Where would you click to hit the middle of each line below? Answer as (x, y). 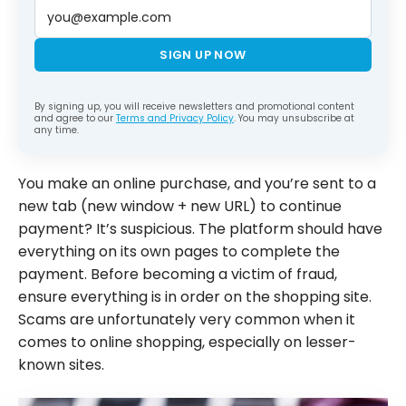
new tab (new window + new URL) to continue (180, 207)
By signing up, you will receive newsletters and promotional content (194, 107)
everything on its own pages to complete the (179, 252)
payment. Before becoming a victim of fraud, (178, 275)
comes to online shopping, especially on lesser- (187, 343)
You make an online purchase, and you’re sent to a (197, 184)
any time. (57, 130)
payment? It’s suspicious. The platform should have (200, 229)
